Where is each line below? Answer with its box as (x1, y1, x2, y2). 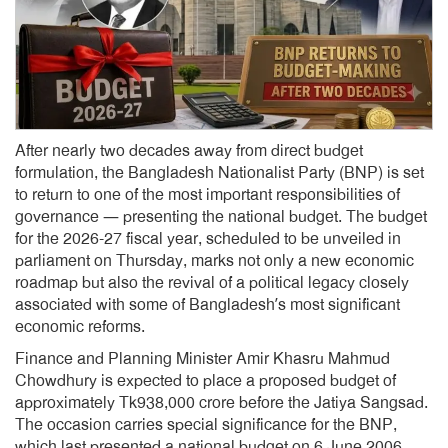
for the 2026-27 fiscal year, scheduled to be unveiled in (15, 229, 401, 249)
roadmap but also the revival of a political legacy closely (15, 273, 409, 293)
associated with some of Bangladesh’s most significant (15, 295, 400, 315)
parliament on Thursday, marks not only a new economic (15, 251, 414, 271)
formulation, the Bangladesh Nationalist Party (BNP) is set (15, 163, 424, 183)
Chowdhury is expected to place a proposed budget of (15, 371, 396, 391)
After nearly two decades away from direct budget (15, 141, 363, 161)
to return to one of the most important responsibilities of (15, 185, 400, 205)
